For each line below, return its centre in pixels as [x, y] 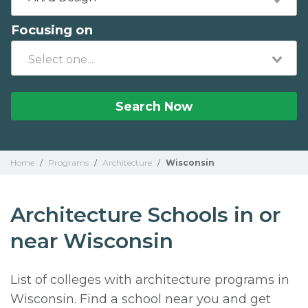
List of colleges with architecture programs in [150, 280]
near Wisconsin [92, 241]
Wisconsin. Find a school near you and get [141, 299]
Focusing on [52, 30]
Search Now [154, 106]
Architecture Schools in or [145, 215]
